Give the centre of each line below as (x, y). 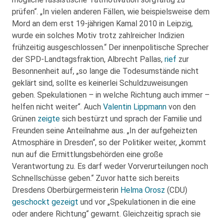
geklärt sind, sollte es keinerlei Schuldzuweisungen (100, 83)
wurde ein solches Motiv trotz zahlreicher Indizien (98, 35)
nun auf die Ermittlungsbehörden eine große (87, 154)
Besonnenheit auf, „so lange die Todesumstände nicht (105, 71)
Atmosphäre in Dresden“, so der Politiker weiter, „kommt (109, 142)
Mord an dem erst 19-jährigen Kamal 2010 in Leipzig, (102, 24)
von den (181, 107)
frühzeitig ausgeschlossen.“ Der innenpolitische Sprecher (110, 47)
